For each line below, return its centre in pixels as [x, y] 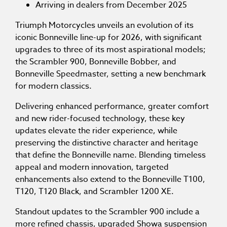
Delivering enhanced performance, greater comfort [112, 107]
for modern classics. [53, 86]
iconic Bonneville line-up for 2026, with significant [108, 38]
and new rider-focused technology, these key [100, 119]
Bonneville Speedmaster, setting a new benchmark [110, 74]
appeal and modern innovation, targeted [92, 167]
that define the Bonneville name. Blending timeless [110, 155]
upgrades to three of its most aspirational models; [110, 50]
